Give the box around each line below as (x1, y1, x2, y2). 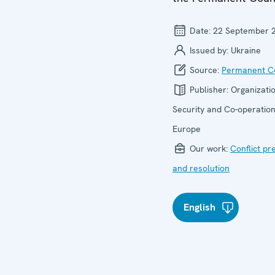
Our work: (187, 143, 230, 154)
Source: (187, 64, 222, 76)
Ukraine (231, 45, 261, 56)
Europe (172, 123, 201, 134)
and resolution (172, 163, 230, 174)
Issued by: (187, 45, 231, 56)
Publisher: (187, 84, 231, 95)
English (184, 201, 215, 214)
